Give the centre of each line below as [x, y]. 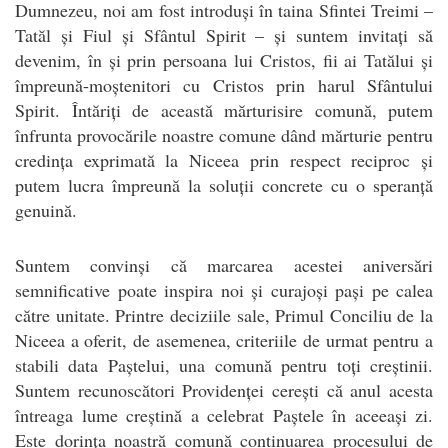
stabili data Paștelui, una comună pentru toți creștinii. [224, 364]
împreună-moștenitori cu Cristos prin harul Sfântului [224, 84]
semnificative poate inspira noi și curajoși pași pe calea [224, 289]
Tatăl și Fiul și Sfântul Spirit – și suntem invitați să [224, 34]
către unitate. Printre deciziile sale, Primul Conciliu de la [224, 314]
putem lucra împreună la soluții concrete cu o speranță [224, 184]
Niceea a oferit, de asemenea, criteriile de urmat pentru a [224, 339]
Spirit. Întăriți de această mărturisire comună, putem [224, 109]
